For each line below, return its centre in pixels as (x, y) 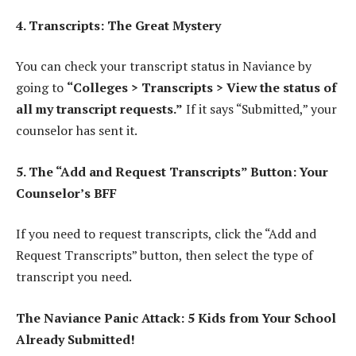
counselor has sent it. (77, 131)
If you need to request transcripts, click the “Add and (166, 234)
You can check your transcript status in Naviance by (164, 66)
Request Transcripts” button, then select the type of (164, 255)
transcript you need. (74, 277)
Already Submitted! (75, 339)
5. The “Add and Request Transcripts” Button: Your (172, 171)
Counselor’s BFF (66, 193)
